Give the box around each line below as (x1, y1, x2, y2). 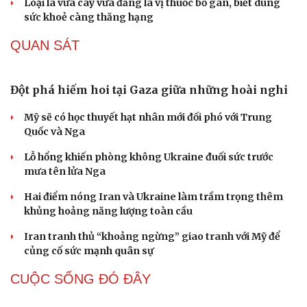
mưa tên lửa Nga (24, 165, 106, 178)
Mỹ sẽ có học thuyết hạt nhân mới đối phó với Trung (24, 111, 272, 124)
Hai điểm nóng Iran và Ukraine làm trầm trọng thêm (24, 191, 283, 204)
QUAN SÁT (10, 38, 79, 53)
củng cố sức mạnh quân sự (24, 245, 153, 258)
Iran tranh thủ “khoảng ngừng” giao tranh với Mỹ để (24, 230, 280, 243)
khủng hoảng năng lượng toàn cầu (24, 205, 193, 218)
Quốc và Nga (24, 125, 85, 138)
